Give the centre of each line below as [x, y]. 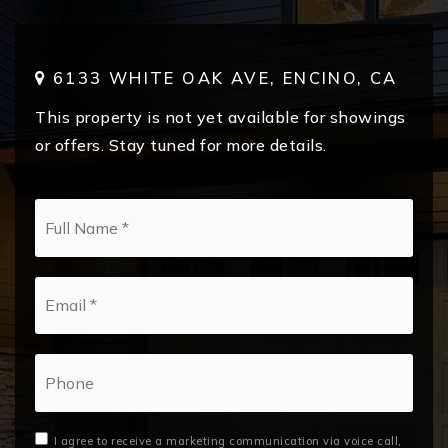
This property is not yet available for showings [220, 117]
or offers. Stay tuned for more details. [181, 145]
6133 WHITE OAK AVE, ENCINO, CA [222, 78]
